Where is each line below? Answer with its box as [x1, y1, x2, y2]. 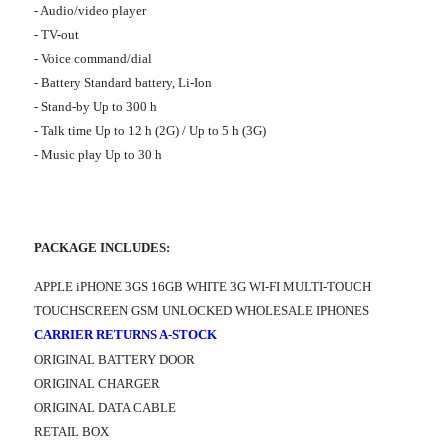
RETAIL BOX [34, 424, 109, 440]
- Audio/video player [34, 3, 146, 19]
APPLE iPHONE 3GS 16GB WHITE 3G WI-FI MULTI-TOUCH [34, 279, 371, 295]
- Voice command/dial [34, 51, 152, 67]
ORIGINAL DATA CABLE [34, 400, 176, 416]
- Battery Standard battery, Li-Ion [34, 75, 212, 91]
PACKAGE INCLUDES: [34, 240, 170, 256]
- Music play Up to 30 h [34, 147, 162, 163]
